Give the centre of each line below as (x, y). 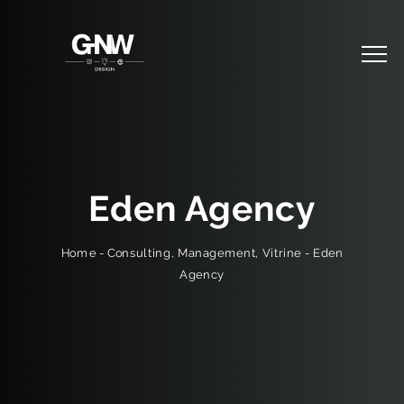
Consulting (139, 252)
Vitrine (281, 252)
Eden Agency (202, 208)
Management (216, 252)
